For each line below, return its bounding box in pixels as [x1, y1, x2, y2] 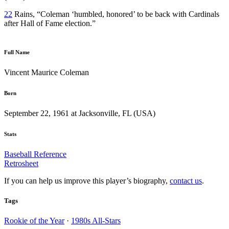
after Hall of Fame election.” [4, 18, 96, 28]
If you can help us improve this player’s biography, [4, 176, 170, 185]
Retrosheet [4, 158, 38, 168]
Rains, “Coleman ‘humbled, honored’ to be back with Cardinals [12, 9, 219, 18]
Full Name [4, 49, 30, 55]
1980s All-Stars [71, 216, 121, 225]
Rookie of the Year [4, 216, 64, 225]
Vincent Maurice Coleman [4, 67, 89, 77]
